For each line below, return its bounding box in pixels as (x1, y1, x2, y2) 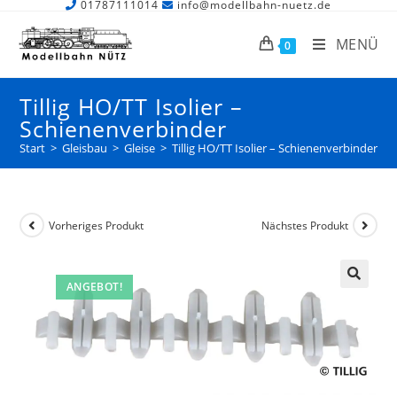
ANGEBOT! (66, 279, 122, 294)
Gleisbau (62, 140, 108, 156)
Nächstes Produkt (261, 217, 348, 233)
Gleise (124, 140, 156, 156)
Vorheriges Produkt (49, 217, 144, 233)
